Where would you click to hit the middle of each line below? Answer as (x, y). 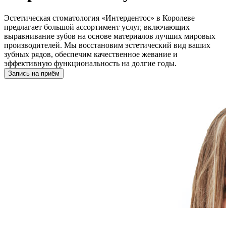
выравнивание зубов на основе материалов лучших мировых (110, 36)
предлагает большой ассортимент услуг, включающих (97, 27)
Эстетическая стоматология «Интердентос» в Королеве (99, 18)
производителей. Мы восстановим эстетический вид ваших (107, 45)
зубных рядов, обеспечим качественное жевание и (91, 54)
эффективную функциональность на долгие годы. (90, 63)
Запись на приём (34, 73)
